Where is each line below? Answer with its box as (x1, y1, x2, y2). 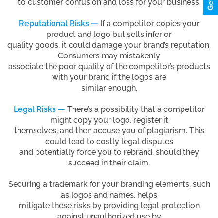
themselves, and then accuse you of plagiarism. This (14, 126, 204, 135)
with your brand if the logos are (52, 72, 166, 82)
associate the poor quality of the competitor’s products (8, 61, 210, 71)
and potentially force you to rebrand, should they (19, 147, 199, 157)
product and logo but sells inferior (46, 29, 172, 39)
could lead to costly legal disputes (45, 136, 173, 146)
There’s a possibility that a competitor (67, 104, 205, 114)
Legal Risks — (13, 104, 67, 114)
